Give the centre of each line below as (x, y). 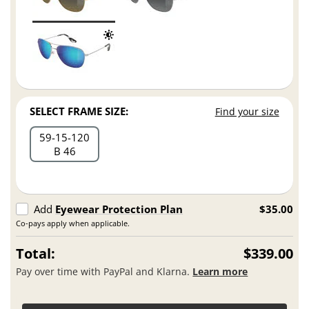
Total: (36, 253)
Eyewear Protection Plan (119, 209)
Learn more (220, 272)
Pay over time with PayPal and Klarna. (104, 272)
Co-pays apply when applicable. (73, 223)
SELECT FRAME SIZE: (79, 111)
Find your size (247, 111)
